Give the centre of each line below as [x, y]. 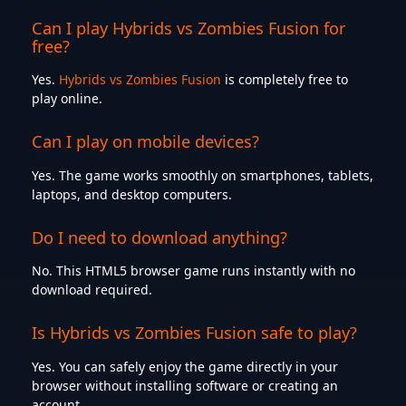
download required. [92, 290]
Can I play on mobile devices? [145, 142]
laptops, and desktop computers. [132, 194]
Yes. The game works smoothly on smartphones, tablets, [203, 175]
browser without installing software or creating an [185, 385]
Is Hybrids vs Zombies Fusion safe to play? [194, 333]
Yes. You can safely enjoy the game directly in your [185, 366]
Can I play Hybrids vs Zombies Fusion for [189, 28]
